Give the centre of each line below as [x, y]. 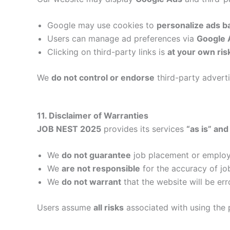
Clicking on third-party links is [107, 52]
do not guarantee [96, 155]
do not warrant [91, 182]
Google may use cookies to [102, 25]
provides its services [144, 129]
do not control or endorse [103, 78]
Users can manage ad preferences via [122, 39]
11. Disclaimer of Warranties [93, 115]
